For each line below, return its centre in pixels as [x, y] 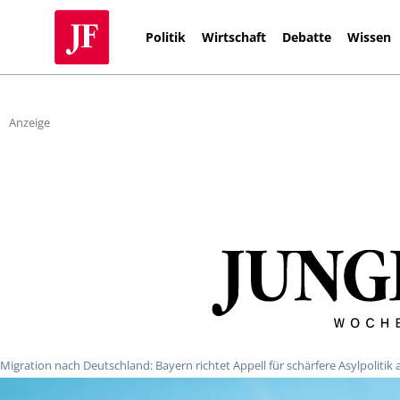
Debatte [307, 37]
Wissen [370, 37]
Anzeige [29, 123]
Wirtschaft [234, 37]
